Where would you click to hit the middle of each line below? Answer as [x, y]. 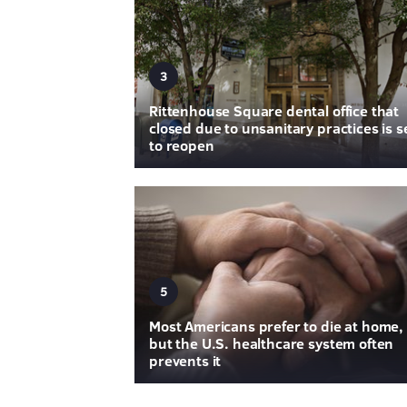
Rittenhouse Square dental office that [274, 111]
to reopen [182, 145]
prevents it [185, 360]
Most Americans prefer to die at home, [277, 325]
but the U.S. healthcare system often [272, 342]
